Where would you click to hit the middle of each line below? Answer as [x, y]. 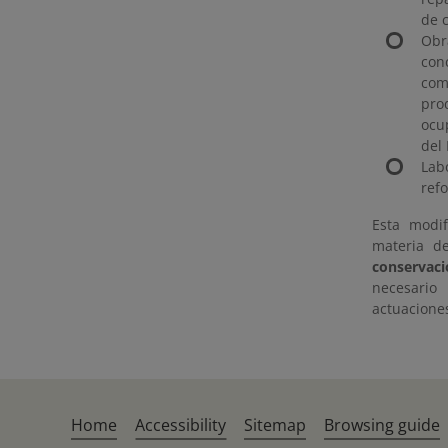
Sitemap [275, 424]
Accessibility [181, 424]
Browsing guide [382, 424]
